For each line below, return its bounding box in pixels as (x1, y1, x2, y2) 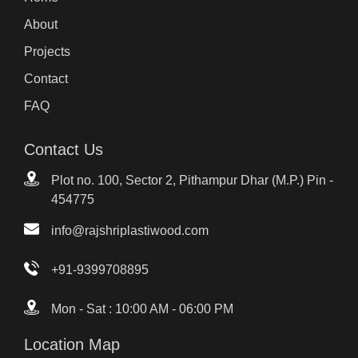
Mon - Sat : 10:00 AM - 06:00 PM (51, 302, 233, 316)
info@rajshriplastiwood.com (51, 224, 209, 238)
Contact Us (24, 141, 103, 159)
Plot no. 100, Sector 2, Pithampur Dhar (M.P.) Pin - (51, 173, 333, 188)
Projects (24, 45, 70, 59)
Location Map (24, 336, 120, 354)
